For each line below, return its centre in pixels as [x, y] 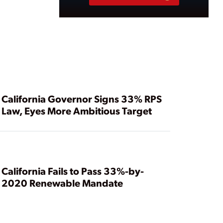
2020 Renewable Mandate [62, 182]
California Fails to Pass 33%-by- [72, 170]
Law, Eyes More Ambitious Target [76, 110]
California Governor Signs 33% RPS [81, 98]
